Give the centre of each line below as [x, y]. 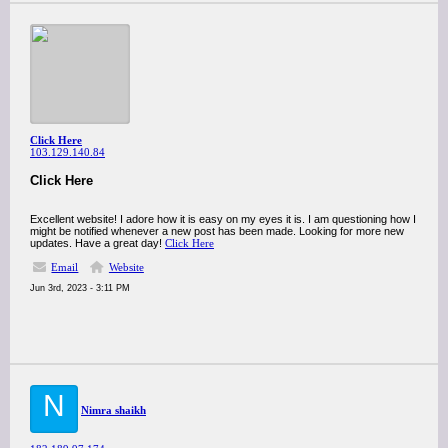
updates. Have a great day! [97, 243]
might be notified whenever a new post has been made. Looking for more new [217, 231]
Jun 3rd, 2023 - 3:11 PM [80, 288]
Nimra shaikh [113, 410]
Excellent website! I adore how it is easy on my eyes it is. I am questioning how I [223, 219]
